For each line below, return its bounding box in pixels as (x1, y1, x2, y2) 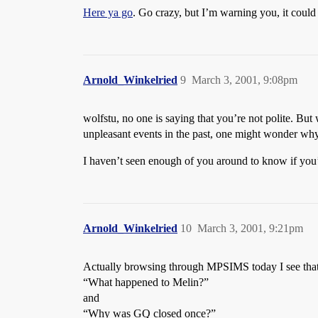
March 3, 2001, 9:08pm (192, 74, 297, 86)
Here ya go (83, 6, 133, 18)
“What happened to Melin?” (83, 276, 209, 288)
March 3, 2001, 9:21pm (197, 222, 303, 234)
